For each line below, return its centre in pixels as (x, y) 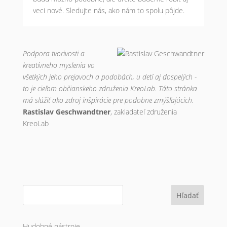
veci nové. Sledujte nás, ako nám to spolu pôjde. (108, 10)
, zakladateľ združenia (143, 112)
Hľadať (188, 195)
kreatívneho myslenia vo (59, 65)
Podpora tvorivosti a (53, 53)
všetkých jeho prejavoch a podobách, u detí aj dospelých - (109, 77)
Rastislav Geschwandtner (66, 112)
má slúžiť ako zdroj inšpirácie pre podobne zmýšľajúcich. (108, 100)
